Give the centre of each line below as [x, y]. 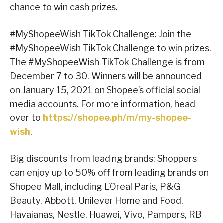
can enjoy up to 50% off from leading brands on [109, 173]
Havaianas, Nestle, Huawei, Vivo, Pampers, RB [106, 215]
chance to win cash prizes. [64, 7]
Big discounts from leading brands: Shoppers [103, 159]
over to [26, 118]
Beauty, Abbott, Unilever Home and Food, [97, 201]
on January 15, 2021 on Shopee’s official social [105, 90]
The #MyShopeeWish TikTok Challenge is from [107, 62]
